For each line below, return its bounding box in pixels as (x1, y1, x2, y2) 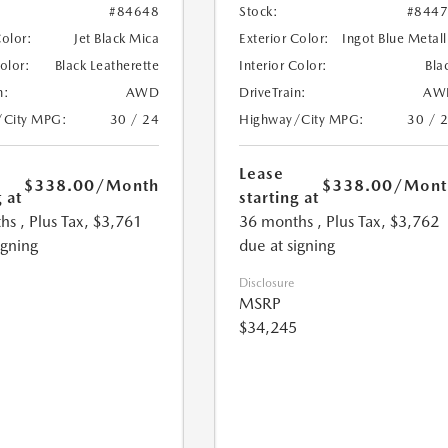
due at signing (239, 236, 336, 256)
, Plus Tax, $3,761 (19, 212, 142, 232)
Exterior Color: (239, 31, 330, 47)
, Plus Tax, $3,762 (317, 212, 440, 232)
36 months (239, 212, 314, 232)
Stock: (239, 4, 279, 20)
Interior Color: (239, 58, 328, 74)
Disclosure (239, 276, 295, 291)
